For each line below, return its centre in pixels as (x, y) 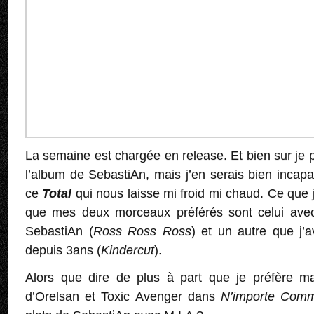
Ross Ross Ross (142, 232)
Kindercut (128, 251)
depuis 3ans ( (63, 251)
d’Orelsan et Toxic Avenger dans (123, 297)
